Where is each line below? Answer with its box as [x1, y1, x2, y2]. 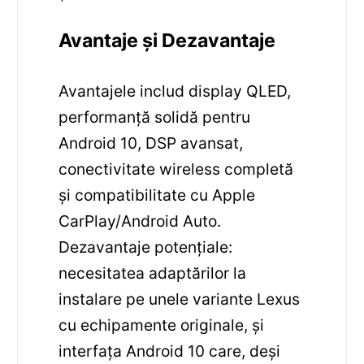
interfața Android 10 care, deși [58, 341, 281, 362]
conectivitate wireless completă [58, 159, 294, 180]
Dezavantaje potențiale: [58, 237, 233, 258]
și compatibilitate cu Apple [58, 185, 256, 206]
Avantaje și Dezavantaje [58, 29, 276, 53]
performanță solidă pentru [58, 107, 251, 128]
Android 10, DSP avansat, [58, 133, 244, 154]
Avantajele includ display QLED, [58, 81, 292, 102]
